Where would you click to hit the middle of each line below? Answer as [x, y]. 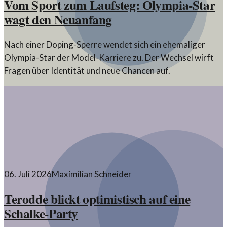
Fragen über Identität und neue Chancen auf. [87, 70]
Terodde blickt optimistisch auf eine [97, 198]
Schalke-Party [41, 213]
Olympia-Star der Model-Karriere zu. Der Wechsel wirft [109, 57]
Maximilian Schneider [92, 174]
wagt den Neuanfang [58, 20]
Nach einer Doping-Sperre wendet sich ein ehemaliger [105, 44]
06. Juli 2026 [28, 174]
